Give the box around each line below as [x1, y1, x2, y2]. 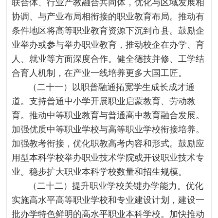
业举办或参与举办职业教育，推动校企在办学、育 [12, 40, 205, 50]
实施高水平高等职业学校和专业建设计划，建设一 [12, 195, 205, 205]
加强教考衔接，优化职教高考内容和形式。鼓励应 [12, 139, 205, 148]
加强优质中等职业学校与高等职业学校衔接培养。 [12, 125, 205, 134]
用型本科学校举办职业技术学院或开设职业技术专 [12, 153, 205, 163]
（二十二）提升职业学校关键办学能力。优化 [28, 181, 204, 191]
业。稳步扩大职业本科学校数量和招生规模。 [12, 167, 187, 177]
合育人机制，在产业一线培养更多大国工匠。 [12, 68, 187, 78]
